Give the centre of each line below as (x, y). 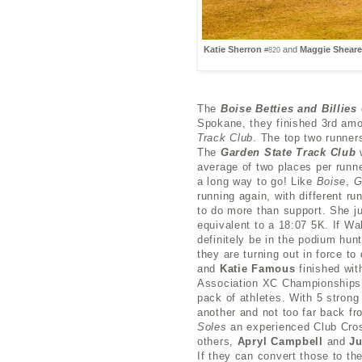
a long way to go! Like (257, 181)
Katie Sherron (234, 49)
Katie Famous (257, 268)
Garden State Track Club (288, 152)
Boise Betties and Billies (288, 108)
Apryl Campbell (280, 341)
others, (217, 341)
